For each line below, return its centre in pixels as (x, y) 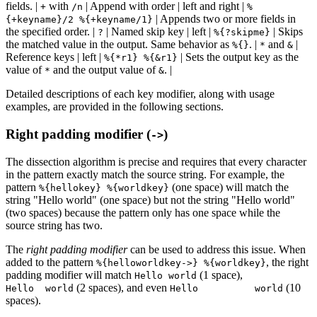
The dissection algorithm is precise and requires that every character (156, 161)
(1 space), (220, 275)
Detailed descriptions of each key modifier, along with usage (140, 94)
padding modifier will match (70, 275)
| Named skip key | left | (158, 32)
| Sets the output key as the (238, 57)
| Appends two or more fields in (224, 19)
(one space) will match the (229, 187)
